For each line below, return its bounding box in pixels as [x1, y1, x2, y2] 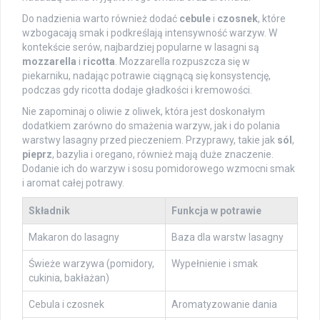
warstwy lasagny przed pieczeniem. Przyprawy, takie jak [22, 134, 277, 146]
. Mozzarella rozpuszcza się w [115, 56, 250, 68]
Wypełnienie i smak [171, 258, 258, 270]
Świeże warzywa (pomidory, [29, 258, 154, 270]
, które [258, 13, 286, 25]
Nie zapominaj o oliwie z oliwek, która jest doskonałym [22, 106, 265, 118]
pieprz [22, 149, 52, 161]
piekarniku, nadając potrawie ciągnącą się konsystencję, [22, 70, 271, 82]
